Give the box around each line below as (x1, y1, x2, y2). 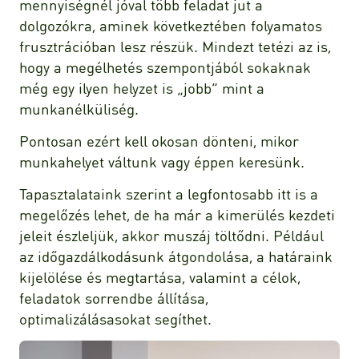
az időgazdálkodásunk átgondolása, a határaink (19, 247, 333, 266)
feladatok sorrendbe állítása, (19, 288, 208, 308)
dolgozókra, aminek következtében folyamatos (19, 16, 322, 35)
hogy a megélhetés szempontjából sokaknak (19, 58, 311, 77)
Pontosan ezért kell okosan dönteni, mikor (19, 131, 299, 151)
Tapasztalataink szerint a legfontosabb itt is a (19, 184, 318, 204)
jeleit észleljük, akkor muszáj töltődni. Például (19, 226, 324, 245)
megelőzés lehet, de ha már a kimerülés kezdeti (19, 205, 335, 224)
